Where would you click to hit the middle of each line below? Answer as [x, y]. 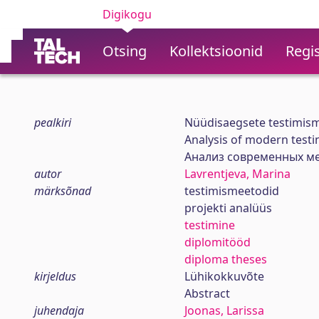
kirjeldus [55, 276]
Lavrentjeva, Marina [237, 174]
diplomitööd [217, 242]
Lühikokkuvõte [224, 276]
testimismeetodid [231, 191]
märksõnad [63, 191]
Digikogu [127, 14]
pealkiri [53, 122]
